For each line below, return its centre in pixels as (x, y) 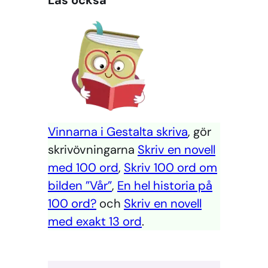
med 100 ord (83, 168)
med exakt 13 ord (95, 222)
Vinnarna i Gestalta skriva (118, 132)
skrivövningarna (93, 150)
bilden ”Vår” (80, 186)
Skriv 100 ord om (170, 168)
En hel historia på (165, 186)
